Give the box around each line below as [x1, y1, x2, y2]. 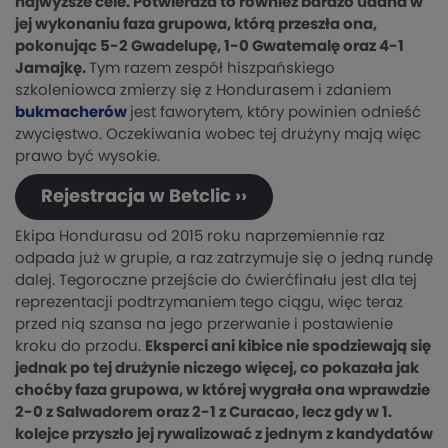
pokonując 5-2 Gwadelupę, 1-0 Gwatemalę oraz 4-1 [15, 39, 404, 55]
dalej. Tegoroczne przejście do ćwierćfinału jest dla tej [15, 273, 417, 289]
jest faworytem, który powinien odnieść [130, 105, 421, 121]
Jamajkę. [15, 61, 89, 77]
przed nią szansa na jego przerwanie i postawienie [15, 317, 393, 333]
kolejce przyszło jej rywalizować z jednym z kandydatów [15, 427, 433, 443]
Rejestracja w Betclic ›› [40, 188, 247, 207]
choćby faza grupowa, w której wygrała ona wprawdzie [15, 383, 430, 399]
